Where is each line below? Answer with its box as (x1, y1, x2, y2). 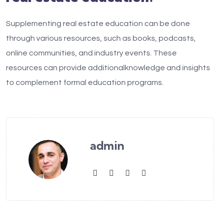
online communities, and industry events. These (6, 49, 177, 57)
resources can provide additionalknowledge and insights (6, 64, 210, 72)
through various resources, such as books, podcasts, (6, 34, 196, 42)
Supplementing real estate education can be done (6, 20, 190, 27)
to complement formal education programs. (6, 79, 164, 86)
